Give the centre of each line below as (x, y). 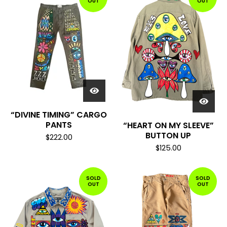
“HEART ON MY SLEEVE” (168, 125)
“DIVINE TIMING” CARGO (59, 115)
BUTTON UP (168, 136)
